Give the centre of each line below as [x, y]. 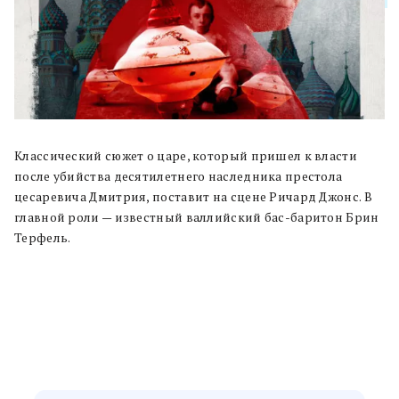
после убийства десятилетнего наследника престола [179, 177]
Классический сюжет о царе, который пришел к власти [186, 156]
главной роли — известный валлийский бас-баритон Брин [197, 218]
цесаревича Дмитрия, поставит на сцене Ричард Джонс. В [193, 197]
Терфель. [43, 238]
